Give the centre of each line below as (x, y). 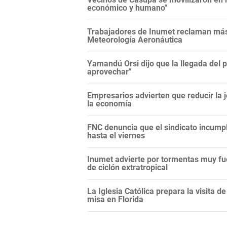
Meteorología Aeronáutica (135, 40)
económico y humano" (127, 8)
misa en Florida (115, 199)
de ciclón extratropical (127, 167)
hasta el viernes (116, 136)
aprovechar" (109, 72)
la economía (109, 104)
